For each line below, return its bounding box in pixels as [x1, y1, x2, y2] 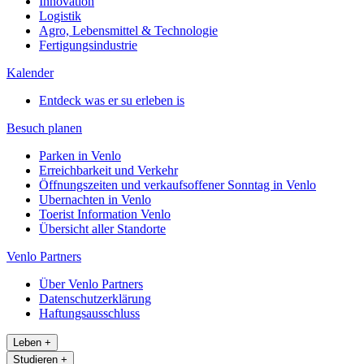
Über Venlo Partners [39, 277, 143, 292]
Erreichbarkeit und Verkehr [39, 163, 178, 178]
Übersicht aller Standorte [39, 222, 166, 236]
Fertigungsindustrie [39, 38, 137, 53]
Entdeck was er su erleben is [39, 93, 184, 108]
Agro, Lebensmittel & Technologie [39, 24, 218, 38]
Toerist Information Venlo [39, 207, 171, 222]
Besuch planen [6, 121, 82, 136]
